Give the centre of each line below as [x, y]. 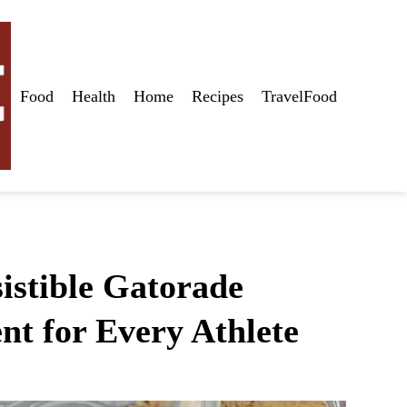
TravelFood [299, 96]
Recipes [218, 96]
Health [94, 96]
